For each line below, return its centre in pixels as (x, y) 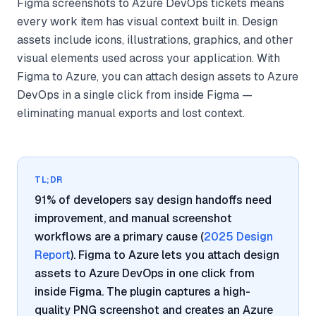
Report (53, 255)
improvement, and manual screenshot (133, 218)
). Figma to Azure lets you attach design (175, 255)
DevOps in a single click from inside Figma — (135, 95)
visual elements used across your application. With (148, 58)
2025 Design (238, 237)
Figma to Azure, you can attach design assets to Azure (158, 77)
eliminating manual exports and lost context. (131, 113)
